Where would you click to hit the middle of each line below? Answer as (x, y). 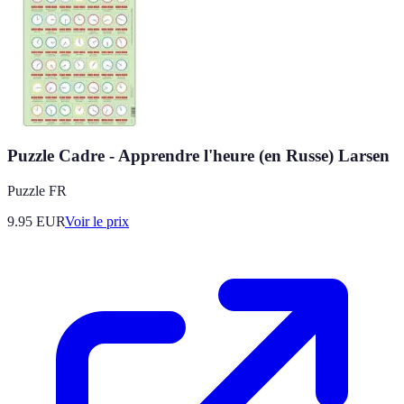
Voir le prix (97, 222)
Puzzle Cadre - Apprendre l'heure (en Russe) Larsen (198, 156)
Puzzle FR (37, 191)
